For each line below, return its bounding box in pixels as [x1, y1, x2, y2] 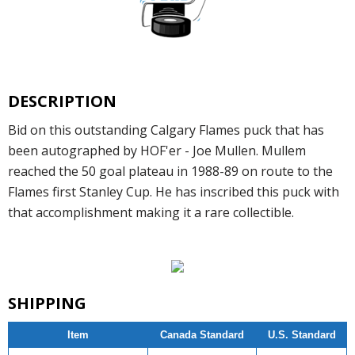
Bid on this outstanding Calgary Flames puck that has [8, 121, 324, 139]
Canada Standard [160, 329, 244, 342]
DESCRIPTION [8, 90, 116, 113]
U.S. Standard [267, 329, 336, 342]
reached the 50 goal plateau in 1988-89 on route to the [8, 162, 333, 181]
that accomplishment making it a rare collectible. [8, 204, 294, 222]
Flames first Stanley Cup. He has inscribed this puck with [8, 183, 339, 201]
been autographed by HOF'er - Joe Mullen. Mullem [8, 142, 306, 160]
